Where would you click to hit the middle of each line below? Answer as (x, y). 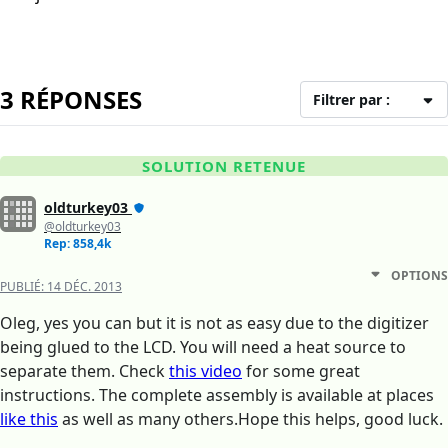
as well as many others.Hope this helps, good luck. (250, 419)
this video (205, 371)
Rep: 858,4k (77, 244)
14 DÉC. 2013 (84, 287)
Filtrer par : (352, 100)
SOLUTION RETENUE (224, 166)
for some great (301, 371)
